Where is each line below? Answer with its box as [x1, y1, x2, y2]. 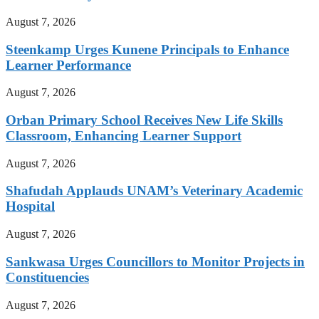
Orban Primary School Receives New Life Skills [6, 112, 283, 127]
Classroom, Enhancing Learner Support [6, 127, 241, 143]
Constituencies [6, 269, 89, 285]
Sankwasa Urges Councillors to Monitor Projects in [6, 253, 305, 269]
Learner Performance [6, 57, 131, 73]
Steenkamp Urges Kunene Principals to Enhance [6, 41, 289, 57]
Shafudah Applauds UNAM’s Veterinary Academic [6, 183, 303, 199]
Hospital [6, 199, 55, 214]
